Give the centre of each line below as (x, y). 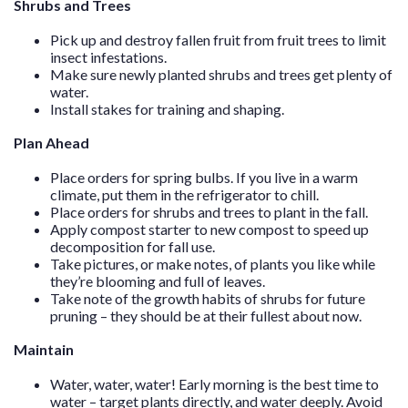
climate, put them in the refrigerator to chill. (184, 194)
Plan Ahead (51, 143)
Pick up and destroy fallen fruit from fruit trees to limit (218, 40)
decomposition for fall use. (133, 246)
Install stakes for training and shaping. (167, 109)
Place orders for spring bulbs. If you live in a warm (204, 177)
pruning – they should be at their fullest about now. (206, 316)
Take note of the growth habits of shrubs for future (208, 298)
